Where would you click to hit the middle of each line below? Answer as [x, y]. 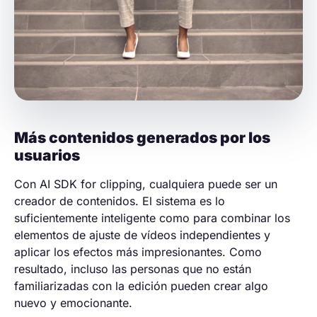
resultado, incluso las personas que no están [133, 269]
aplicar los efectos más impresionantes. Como [138, 252]
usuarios [47, 155]
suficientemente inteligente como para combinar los [152, 218]
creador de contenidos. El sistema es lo [120, 201]
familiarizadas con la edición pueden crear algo [141, 286]
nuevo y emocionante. [73, 302]
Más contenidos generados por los [142, 137]
